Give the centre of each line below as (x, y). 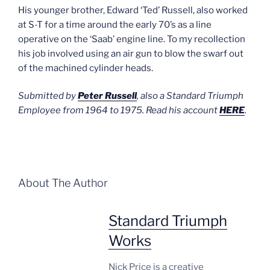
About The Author (63, 183)
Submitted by (48, 96)
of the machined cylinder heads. (86, 68)
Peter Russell (107, 96)
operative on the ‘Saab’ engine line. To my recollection (132, 39)
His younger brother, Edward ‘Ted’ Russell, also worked (133, 10)
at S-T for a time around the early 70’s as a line (115, 24)
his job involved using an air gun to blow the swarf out (131, 53)
